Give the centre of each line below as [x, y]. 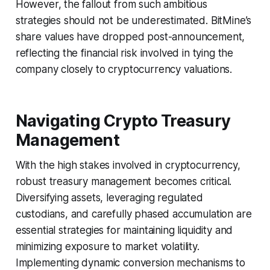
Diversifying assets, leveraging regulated [109, 197]
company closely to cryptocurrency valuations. [124, 69]
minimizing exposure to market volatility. [107, 246]
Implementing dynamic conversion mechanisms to [130, 262]
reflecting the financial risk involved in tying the [124, 53]
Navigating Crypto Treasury [123, 121]
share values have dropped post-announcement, [130, 36]
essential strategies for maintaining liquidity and [124, 230]
